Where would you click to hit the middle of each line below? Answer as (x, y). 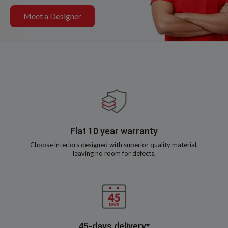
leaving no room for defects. (114, 153)
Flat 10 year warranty (114, 131)
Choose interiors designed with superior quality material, (114, 145)
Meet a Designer (52, 16)
